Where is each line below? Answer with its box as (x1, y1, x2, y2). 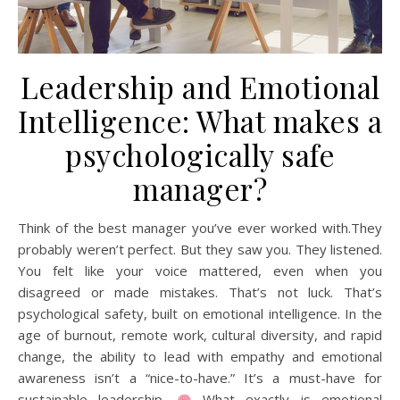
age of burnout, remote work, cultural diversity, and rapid (18, 326, 382, 344)
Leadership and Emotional (20, 67, 380, 106)
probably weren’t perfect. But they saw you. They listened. (18, 240, 382, 258)
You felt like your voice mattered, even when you (18, 262, 382, 279)
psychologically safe (65, 135, 335, 174)
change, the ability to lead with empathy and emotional (18, 347, 382, 365)
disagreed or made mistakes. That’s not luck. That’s (18, 283, 382, 301)
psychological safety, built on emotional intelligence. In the (18, 304, 382, 322)
